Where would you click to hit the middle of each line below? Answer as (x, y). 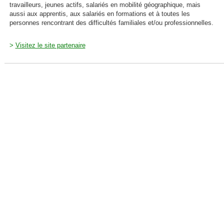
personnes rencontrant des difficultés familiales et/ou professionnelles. (111, 22)
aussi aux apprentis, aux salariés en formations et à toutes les (99, 13)
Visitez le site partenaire (50, 45)
